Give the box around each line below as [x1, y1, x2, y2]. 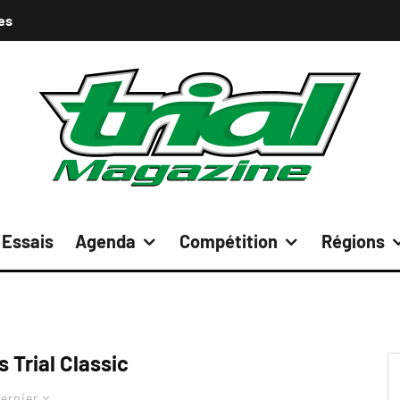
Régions [321, 230, 385, 252]
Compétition [179, 230, 278, 252]
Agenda [75, 230, 136, 252]
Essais [2, 230, 54, 252]
